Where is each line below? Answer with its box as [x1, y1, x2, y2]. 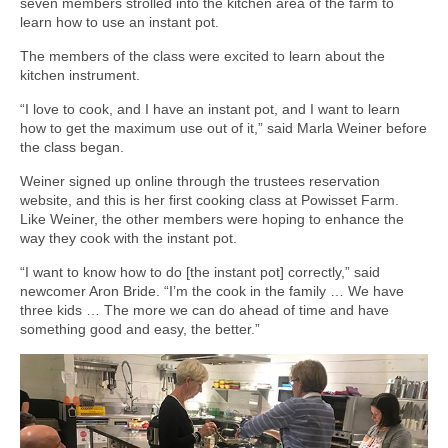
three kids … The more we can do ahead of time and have [20, 301, 389, 318]
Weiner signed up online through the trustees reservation [20, 172, 380, 189]
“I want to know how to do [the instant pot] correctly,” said [20, 263, 380, 280]
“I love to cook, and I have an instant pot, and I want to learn [20, 100, 400, 117]
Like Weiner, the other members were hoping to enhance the [20, 210, 404, 227]
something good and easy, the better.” [20, 320, 260, 337]
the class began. [20, 138, 124, 155]
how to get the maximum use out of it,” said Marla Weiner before [20, 119, 427, 136]
